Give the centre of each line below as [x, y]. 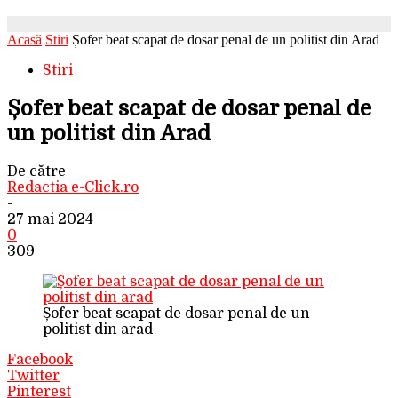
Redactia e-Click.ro [73, 187]
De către [36, 171]
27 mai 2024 [50, 219]
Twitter [33, 375]
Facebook [40, 359]
